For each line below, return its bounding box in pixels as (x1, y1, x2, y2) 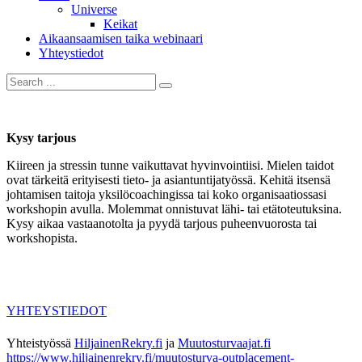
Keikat (103, 16, 137, 31)
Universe (71, 2, 117, 16)
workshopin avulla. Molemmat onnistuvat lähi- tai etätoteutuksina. (6, 201, 342, 216)
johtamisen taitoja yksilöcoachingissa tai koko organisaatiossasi (6, 187, 326, 201)
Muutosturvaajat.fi (178, 335, 271, 350)
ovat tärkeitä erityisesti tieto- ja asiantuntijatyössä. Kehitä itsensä (6, 172, 330, 187)
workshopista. (6, 230, 78, 245)
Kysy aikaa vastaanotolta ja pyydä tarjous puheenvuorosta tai (6, 216, 317, 230)
